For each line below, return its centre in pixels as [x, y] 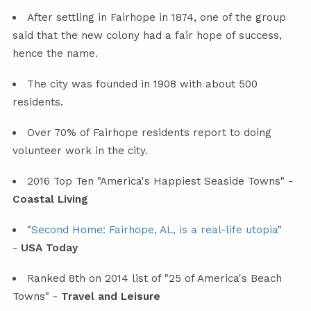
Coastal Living [50, 200]
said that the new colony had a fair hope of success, [147, 36]
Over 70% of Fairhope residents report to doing [150, 133]
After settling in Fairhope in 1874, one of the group [157, 18]
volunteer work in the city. [80, 151]
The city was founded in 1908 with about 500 [143, 84]
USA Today [49, 248]
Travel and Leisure [111, 297]
